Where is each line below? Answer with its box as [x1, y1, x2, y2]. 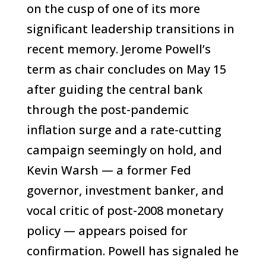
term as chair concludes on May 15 [26, 61, 226, 77]
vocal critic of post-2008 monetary [26, 202, 223, 218]
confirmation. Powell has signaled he [26, 243, 239, 259]
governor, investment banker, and [26, 182, 224, 198]
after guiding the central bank [26, 81, 202, 97]
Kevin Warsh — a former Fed [26, 162, 191, 178]
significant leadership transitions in [26, 21, 235, 37]
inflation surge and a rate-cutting [26, 122, 221, 138]
